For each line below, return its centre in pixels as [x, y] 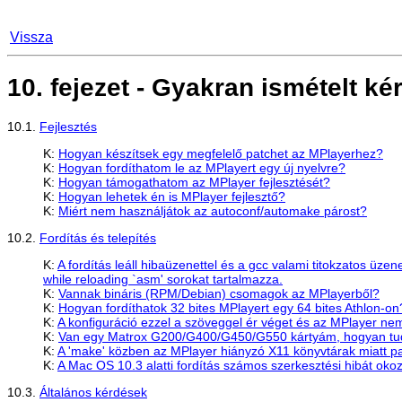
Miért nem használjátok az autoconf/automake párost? [213, 210]
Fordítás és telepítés [98, 237]
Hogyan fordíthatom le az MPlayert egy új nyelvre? [202, 167]
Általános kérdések [93, 392]
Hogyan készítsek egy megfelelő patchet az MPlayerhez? [221, 153]
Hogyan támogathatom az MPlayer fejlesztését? [194, 182]
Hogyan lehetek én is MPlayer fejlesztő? [172, 196]
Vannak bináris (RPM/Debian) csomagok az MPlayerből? [219, 293]
